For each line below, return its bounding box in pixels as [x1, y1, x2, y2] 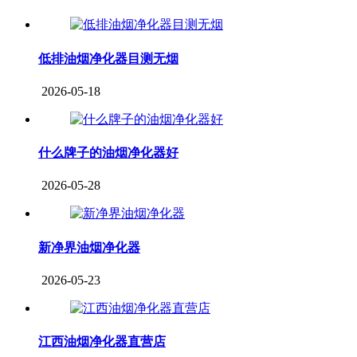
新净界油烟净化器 [38, 240, 140, 254]
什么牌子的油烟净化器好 [38, 146, 178, 160]
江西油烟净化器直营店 [38, 335, 166, 349]
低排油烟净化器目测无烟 [38, 51, 178, 65]
